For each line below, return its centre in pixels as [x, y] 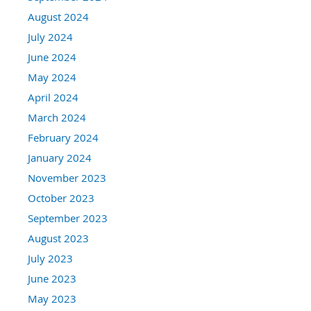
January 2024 [60, 157]
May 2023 [52, 298]
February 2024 [63, 137]
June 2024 [52, 57]
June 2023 [52, 278]
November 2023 [67, 177]
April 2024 [53, 97]
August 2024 [58, 16]
